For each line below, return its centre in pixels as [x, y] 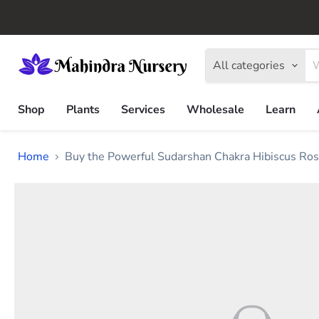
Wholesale [215, 110]
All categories [249, 66]
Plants [83, 110]
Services [143, 110]
